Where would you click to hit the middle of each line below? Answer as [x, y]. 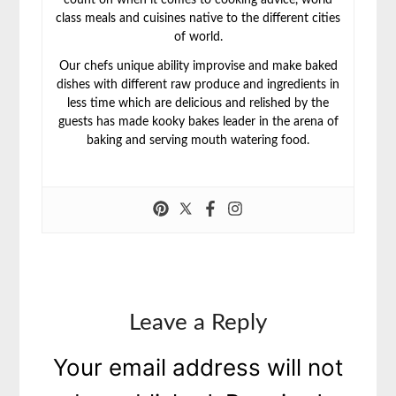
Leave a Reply [198, 323]
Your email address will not [198, 368]
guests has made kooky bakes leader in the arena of [198, 122]
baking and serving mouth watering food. [198, 141]
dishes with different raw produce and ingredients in [198, 85]
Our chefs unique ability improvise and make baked [198, 67]
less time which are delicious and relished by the [198, 104]
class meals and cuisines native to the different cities [198, 19]
